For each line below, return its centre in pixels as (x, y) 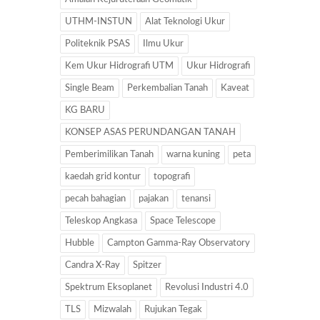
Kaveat (235, 88)
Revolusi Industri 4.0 (207, 287)
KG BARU (85, 110)
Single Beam (90, 88)
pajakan (154, 199)
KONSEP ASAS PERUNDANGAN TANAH (150, 132)
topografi (172, 176)
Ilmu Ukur (163, 44)
